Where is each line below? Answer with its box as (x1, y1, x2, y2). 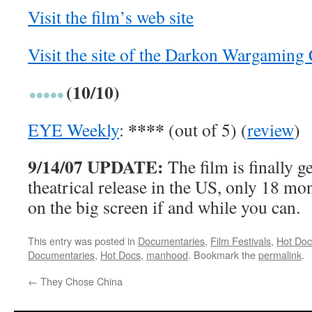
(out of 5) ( (164, 118, 247, 141)
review (247, 118, 294, 141)
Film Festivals (210, 233, 271, 248)
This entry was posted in (28, 233, 138, 248)
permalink (258, 247, 302, 262)
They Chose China (38, 274, 123, 288)
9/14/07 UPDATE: (28, 153, 164, 180)
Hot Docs (100, 247, 141, 262)
